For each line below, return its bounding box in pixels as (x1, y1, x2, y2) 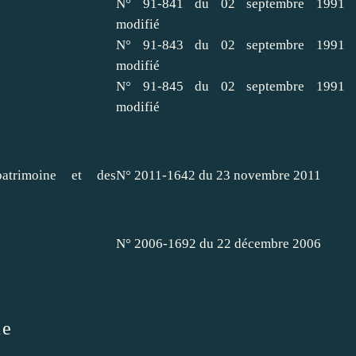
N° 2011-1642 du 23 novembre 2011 (116, 167, 321, 183)
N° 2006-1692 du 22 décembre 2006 (116, 235, 321, 251)
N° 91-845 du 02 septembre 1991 (116, 78, 345, 94)
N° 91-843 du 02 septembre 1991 (116, 37, 345, 52)
